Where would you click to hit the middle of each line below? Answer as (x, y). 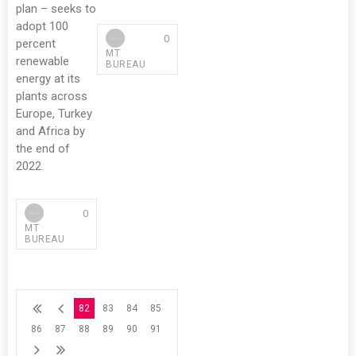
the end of (43, 149)
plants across (52, 96)
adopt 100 (42, 26)
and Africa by (50, 131)
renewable (43, 61)
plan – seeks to (56, 9)
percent (36, 44)
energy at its (48, 79)
